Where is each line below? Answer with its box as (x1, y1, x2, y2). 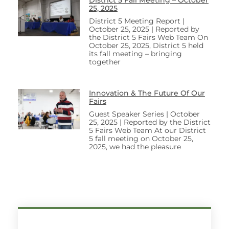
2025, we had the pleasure (88, 142, 181, 151)
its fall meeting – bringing (88, 49, 182, 58)
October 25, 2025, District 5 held (88, 40, 203, 50)
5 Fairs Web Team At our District (88, 125, 206, 135)
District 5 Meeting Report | (88, 16, 185, 26)
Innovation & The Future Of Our (88, 88, 205, 98)
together (88, 57, 121, 66)
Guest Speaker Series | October (88, 109, 200, 119)
